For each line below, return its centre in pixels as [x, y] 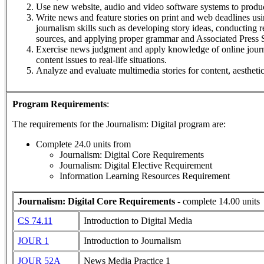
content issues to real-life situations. [101, 60]
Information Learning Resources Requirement [145, 176]
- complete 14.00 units [217, 201]
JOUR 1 [33, 241]
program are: [201, 124]
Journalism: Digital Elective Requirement [136, 165]
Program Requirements [60, 104]
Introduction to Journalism [132, 241]
